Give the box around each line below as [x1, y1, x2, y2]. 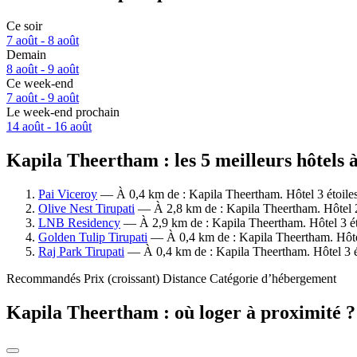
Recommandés [6, 271, 80, 285]
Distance [163, 271, 206, 285]
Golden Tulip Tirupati [38, 229, 147, 244]
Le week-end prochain [6, 105, 120, 120]
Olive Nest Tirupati [38, 201, 135, 215]
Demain [6, 48, 46, 62]
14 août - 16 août [6, 120, 92, 134]
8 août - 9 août [6, 62, 79, 76]
